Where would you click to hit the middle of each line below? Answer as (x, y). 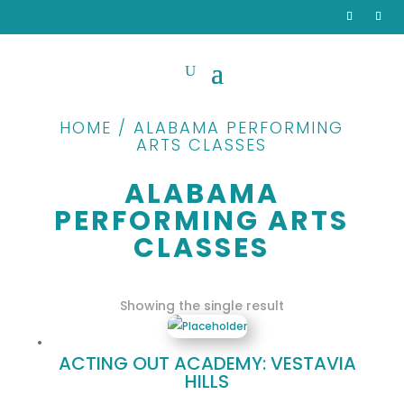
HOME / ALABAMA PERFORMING (202, 128)
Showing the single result (202, 306)
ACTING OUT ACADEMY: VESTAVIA (207, 363)
